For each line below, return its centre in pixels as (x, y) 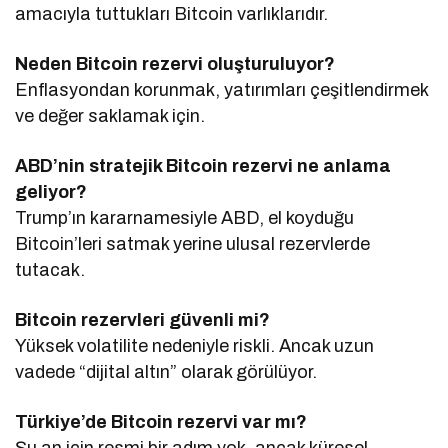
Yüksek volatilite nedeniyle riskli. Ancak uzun (195, 345)
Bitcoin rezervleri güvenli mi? (143, 319)
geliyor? (51, 191)
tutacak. (50, 269)
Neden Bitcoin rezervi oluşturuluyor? (175, 63)
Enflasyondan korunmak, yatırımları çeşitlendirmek (222, 89)
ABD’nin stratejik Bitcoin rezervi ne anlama (203, 165)
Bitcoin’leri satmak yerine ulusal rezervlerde (193, 243)
